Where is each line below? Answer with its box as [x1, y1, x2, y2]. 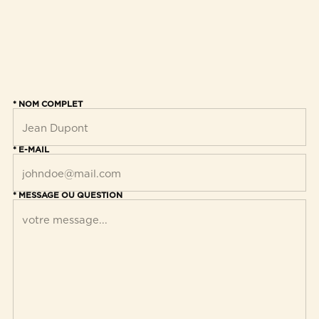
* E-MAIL [13, 144, 50, 155]
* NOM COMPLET [13, 99, 83, 110]
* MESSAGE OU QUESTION [13, 189, 123, 200]
